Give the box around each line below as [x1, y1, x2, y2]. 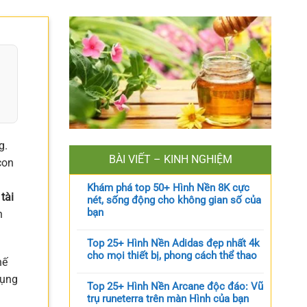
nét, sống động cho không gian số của [87, 193, 261, 206]
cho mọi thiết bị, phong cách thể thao [87, 249, 257, 262]
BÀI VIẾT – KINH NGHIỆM [108, 152, 232, 166]
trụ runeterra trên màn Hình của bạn [87, 292, 249, 305]
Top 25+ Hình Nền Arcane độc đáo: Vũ [87, 280, 263, 293]
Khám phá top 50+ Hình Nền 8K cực [87, 181, 249, 194]
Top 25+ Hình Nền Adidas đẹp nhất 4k [87, 236, 260, 249]
